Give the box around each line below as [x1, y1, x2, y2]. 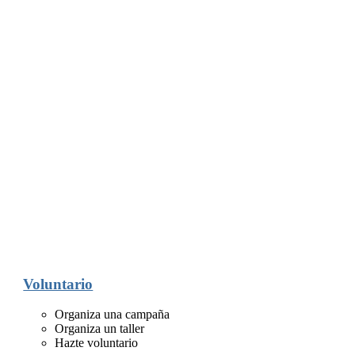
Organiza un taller [55, 322, 145, 336]
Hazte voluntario [55, 336, 139, 350]
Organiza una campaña [55, 307, 170, 322]
